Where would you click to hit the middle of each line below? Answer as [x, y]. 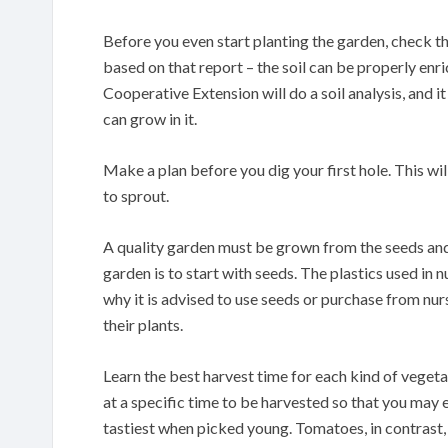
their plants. [143, 324]
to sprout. [136, 195]
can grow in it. [150, 118]
